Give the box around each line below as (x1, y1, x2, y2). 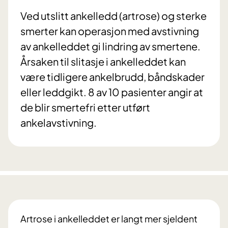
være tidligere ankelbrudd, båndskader (20, 70, 205, 83)
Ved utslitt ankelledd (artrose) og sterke (20, 9, 207, 22)
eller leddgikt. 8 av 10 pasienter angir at (20, 85, 203, 99)
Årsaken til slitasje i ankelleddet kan (20, 55, 186, 68)
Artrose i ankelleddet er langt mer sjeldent (20, 213, 197, 225)
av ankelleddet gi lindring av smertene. (20, 40, 201, 53)
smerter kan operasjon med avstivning (20, 24, 199, 38)
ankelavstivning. (20, 116, 97, 129)
